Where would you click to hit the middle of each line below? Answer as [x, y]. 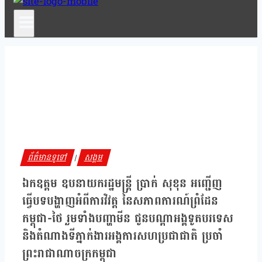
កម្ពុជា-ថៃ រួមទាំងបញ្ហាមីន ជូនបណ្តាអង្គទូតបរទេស [128, 218]
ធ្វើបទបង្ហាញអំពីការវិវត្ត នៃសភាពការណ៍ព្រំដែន [120, 201]
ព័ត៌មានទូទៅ [47, 158]
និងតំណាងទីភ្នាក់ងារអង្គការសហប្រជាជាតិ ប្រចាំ [123, 236]
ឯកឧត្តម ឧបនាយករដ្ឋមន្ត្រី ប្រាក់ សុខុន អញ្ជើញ [122, 183]
